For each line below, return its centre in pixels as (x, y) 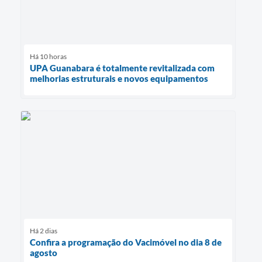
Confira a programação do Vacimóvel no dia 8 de (126, 242)
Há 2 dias (44, 231)
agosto (44, 253)
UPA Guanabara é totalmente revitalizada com (122, 68)
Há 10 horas (48, 56)
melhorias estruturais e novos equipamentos (119, 78)
